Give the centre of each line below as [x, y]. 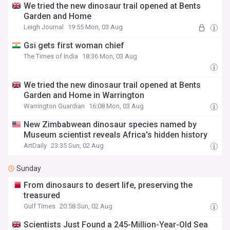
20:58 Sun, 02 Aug [86, 206]
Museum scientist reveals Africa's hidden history [116, 135]
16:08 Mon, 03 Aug [117, 106]
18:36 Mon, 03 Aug [110, 56]
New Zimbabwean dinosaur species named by [110, 124]
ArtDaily [35, 146]
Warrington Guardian [54, 106]
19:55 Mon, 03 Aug [95, 27]
